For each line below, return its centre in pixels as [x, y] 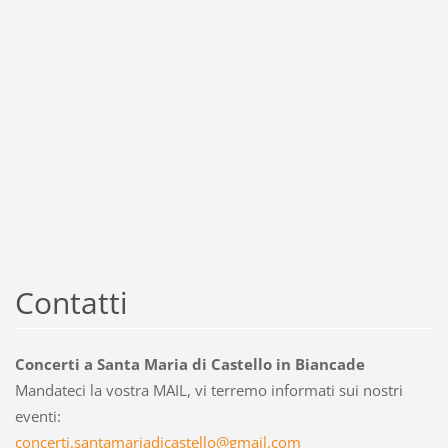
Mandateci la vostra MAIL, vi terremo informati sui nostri [208, 390]
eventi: [37, 416]
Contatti [71, 303]
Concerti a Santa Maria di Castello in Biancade [189, 364]
